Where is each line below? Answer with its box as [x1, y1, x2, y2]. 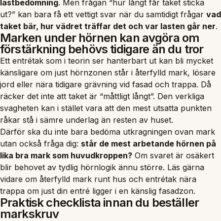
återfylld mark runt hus [39, 174, 126, 184]
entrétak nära [146, 174, 196, 184]
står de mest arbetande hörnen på [81, 138, 216, 148]
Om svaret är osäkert [132, 150, 214, 160]
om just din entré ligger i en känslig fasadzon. [25, 185, 195, 196]
